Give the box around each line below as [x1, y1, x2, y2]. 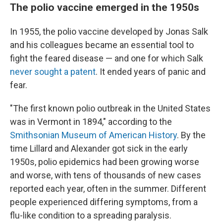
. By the [177, 129, 206, 140]
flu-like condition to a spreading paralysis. [10, 210, 171, 221]
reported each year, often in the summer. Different [10, 183, 206, 194]
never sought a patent [10, 66, 96, 77]
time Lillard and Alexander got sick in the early [10, 143, 188, 154]
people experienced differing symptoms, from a [10, 196, 198, 207]
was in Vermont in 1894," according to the [10, 116, 172, 127]
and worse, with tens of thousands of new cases [10, 169, 201, 180]
